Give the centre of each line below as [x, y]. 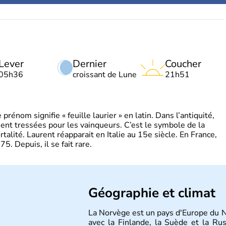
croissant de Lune [105, 75]
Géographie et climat [152, 193]
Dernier [90, 64]
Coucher [183, 64]
